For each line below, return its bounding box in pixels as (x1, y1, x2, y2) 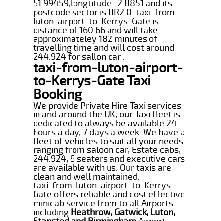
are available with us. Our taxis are (33, 162, 172, 173)
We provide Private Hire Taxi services (33, 100, 182, 111)
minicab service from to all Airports (33, 197, 174, 209)
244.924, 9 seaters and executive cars (33, 153, 185, 164)
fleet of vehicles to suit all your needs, (33, 135, 185, 147)
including (33, 206, 71, 218)
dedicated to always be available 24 (33, 117, 177, 129)
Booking (33, 86, 82, 103)
